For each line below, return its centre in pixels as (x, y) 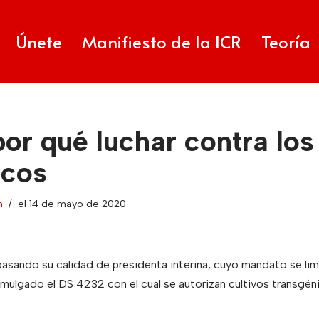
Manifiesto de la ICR (162, 41)
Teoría (286, 41)
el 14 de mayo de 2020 (72, 204)
